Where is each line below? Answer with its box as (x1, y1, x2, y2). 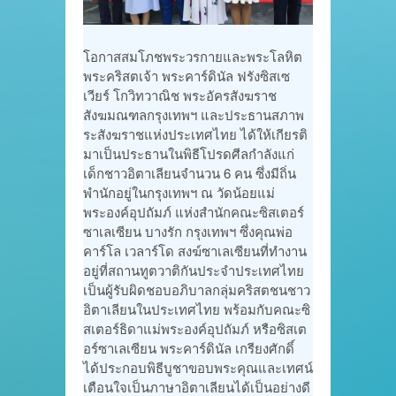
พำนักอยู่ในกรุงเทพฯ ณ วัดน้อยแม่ (83, 182, 275, 202)
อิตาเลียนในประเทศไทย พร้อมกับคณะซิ (83, 299, 310, 318)
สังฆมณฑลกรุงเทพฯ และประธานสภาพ (83, 104, 304, 124)
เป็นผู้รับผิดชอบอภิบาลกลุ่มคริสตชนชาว (83, 279, 310, 299)
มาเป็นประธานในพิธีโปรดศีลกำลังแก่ (83, 143, 294, 163)
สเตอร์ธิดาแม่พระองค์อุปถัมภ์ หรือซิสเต (83, 318, 307, 338)
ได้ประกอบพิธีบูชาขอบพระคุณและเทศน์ (83, 357, 313, 377)
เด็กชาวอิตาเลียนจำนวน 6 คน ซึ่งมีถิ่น (83, 163, 296, 182)
